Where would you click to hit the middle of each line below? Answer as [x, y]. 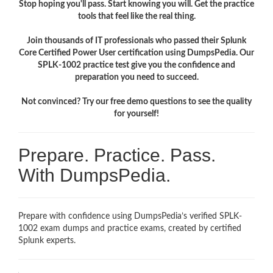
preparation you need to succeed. [136, 77]
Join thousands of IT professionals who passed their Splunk [136, 41]
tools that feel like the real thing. [136, 16]
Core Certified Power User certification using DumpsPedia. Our [136, 53]
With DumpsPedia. [94, 175]
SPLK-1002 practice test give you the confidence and [136, 65]
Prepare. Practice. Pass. [117, 155]
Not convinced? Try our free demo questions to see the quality [136, 101]
